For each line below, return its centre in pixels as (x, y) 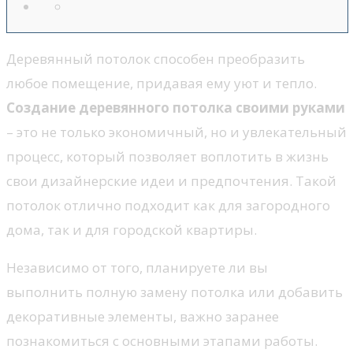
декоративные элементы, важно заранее (143, 317)
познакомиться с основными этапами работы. (162, 341)
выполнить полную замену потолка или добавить (175, 292)
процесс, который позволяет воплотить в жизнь (167, 157)
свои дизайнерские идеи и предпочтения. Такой (171, 181)
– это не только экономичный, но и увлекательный (176, 132)
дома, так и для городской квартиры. (132, 230)
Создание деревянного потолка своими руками (176, 108)
